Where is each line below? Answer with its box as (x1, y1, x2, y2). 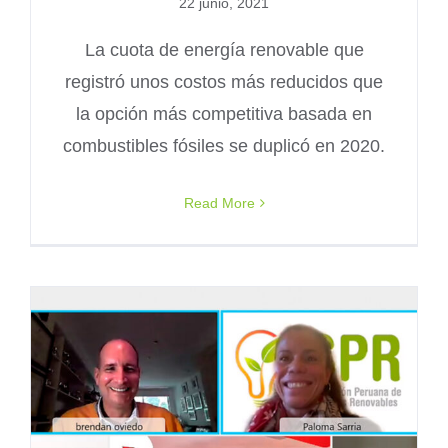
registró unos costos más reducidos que (65, 71, 383, 92)
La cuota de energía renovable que (84, 39, 364, 60)
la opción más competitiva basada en (76, 103, 372, 124)
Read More (183, 194, 255, 211)
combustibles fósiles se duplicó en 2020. (63, 135, 385, 156)
